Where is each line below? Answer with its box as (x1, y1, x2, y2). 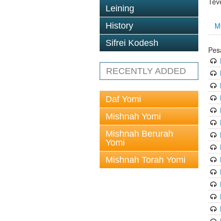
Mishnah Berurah (106, 129, 173, 139)
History (106, 21, 133, 31)
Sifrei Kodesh (106, 38, 158, 48)
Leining (106, 3, 134, 13)
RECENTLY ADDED (106, 66, 186, 76)
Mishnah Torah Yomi (106, 155, 185, 165)
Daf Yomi (106, 94, 141, 104)
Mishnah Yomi (106, 111, 161, 121)
